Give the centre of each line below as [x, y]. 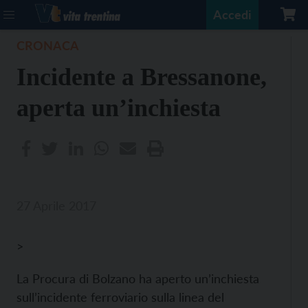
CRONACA [48, 45]
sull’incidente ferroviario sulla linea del [120, 297]
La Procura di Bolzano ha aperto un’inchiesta [138, 278]
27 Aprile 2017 [56, 206]
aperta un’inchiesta [119, 108]
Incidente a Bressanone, [142, 77]
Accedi [232, 14]
